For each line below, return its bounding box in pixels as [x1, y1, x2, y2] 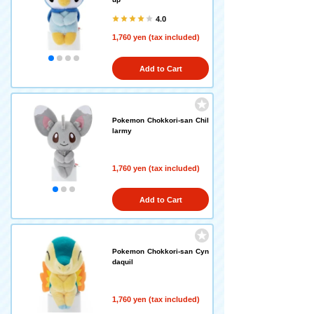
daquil [112, 258, 133, 266]
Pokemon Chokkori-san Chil [112, 116, 209, 124]
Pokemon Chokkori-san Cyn [112, 247, 209, 255]
